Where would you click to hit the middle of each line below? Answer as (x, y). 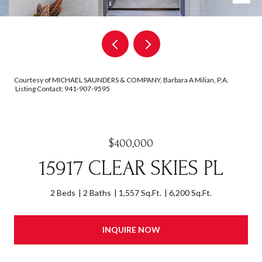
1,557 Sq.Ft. (140, 193)
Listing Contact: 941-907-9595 (63, 89)
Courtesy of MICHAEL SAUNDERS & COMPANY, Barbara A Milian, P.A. (121, 80)
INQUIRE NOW (131, 229)
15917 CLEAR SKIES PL (131, 168)
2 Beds (63, 193)
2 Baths (97, 193)
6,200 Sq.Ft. (190, 193)
